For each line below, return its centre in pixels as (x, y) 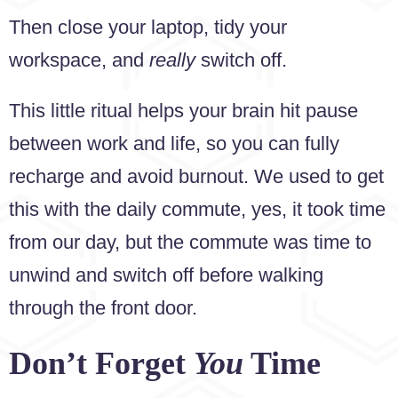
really (172, 60)
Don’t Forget (101, 363)
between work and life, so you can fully (174, 144)
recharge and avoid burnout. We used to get (196, 177)
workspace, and (79, 60)
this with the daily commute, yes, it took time (197, 210)
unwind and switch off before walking (166, 275)
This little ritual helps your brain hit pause (183, 111)
